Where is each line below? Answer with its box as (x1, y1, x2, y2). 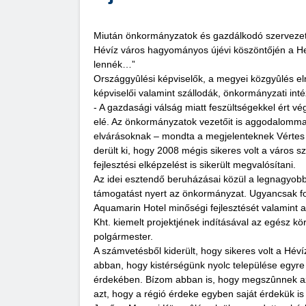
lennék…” (94, 59, 135, 70)
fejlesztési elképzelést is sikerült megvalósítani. (94, 159, 296, 171)
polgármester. (94, 231, 153, 242)
